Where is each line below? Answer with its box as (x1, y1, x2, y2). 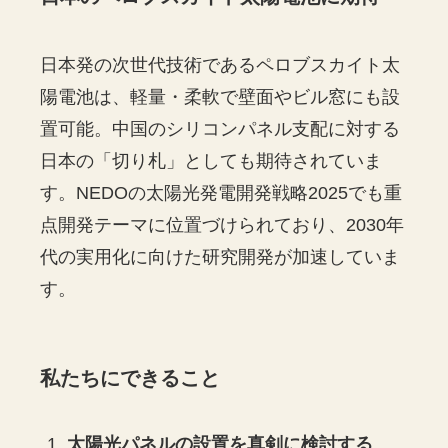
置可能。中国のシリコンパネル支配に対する (40, 119, 401, 140)
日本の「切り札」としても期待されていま (40, 151, 383, 172)
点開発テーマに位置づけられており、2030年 (40, 215, 405, 236)
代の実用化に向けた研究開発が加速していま (40, 247, 401, 268)
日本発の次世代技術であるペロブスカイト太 (40, 55, 401, 76)
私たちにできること (40, 366, 221, 389)
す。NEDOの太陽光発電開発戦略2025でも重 (40, 183, 403, 204)
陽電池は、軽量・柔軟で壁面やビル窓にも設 (40, 87, 401, 108)
